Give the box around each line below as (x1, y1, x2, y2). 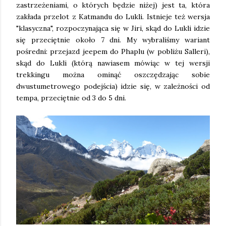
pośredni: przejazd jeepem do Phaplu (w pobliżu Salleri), (16, 47, 210, 56)
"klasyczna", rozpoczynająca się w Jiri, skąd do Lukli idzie (16, 24, 210, 33)
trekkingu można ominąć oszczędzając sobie (16, 70, 210, 80)
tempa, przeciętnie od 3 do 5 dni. (16, 93, 126, 103)
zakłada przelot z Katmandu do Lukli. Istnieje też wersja (16, 12, 210, 22)
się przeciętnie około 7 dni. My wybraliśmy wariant (16, 35, 210, 45)
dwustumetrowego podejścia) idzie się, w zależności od (16, 82, 210, 91)
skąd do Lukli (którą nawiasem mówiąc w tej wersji (16, 59, 210, 68)
